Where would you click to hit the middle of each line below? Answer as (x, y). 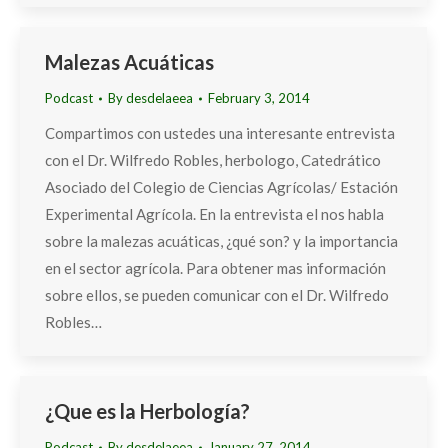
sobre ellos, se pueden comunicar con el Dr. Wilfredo (217, 295)
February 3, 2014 (259, 98)
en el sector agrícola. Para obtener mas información (215, 268)
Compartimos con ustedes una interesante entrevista (220, 133)
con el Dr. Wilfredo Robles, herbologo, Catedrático (213, 160)
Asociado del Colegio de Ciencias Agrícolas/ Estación (221, 187)
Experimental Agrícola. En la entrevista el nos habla (214, 214)
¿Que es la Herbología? (147, 411)
